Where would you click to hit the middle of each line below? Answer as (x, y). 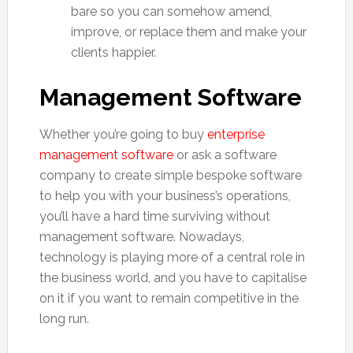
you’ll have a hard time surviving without (154, 216)
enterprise (236, 134)
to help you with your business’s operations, (165, 195)
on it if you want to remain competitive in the (169, 298)
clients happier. (113, 52)
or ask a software (225, 154)
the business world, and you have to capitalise (173, 277)
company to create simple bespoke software (170, 175)
